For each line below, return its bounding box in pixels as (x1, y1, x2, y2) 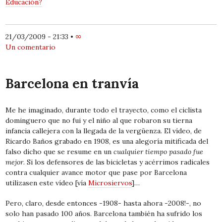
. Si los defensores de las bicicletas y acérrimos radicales (23, 157, 210, 166)
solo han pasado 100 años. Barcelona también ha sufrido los (5, 209, 203, 218)
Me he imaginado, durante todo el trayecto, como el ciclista (5, 105, 202, 114)
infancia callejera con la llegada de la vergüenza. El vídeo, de (5, 126, 202, 135)
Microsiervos (88, 178, 132, 187)
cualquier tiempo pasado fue (113, 147, 204, 156)
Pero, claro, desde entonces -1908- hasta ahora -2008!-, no (5, 198, 202, 208)
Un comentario (5, 43, 56, 52)
